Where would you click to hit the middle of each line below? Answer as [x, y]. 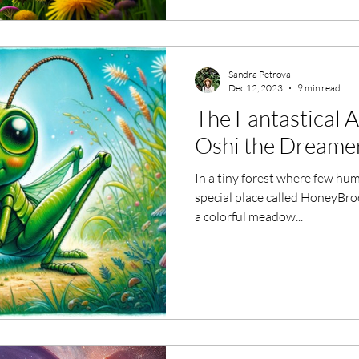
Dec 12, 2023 [256, 88]
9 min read [319, 88]
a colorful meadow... [249, 216]
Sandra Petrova [260, 74]
